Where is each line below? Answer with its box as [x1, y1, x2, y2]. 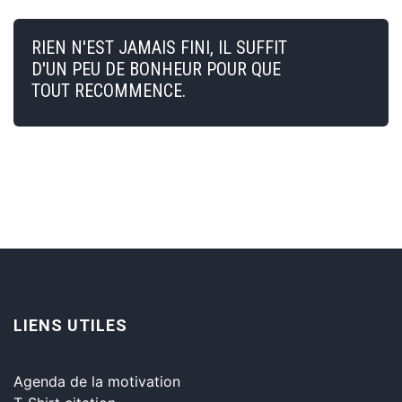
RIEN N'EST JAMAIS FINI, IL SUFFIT [31, 36, 287, 58]
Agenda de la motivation [13, 371, 180, 390]
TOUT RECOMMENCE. [31, 79, 186, 101]
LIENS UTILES [13, 315, 127, 335]
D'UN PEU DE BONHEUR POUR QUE [31, 57, 281, 80]
